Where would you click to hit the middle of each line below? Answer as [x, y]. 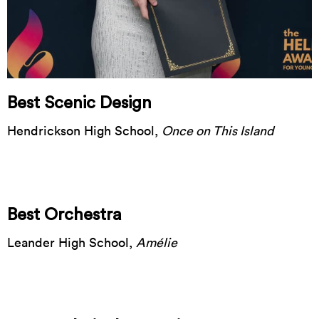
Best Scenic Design [79, 103]
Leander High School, [72, 242]
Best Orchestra [64, 215]
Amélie [157, 242]
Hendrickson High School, [84, 130]
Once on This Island [218, 130]
